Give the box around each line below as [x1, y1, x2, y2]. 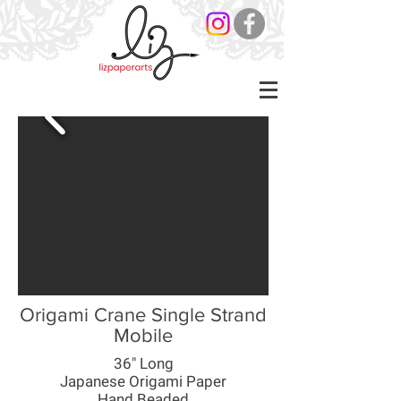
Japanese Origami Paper [60, 372, 226, 390]
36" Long [113, 354, 174, 372]
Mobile [114, 325, 173, 346]
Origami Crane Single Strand [20, 304, 267, 325]
